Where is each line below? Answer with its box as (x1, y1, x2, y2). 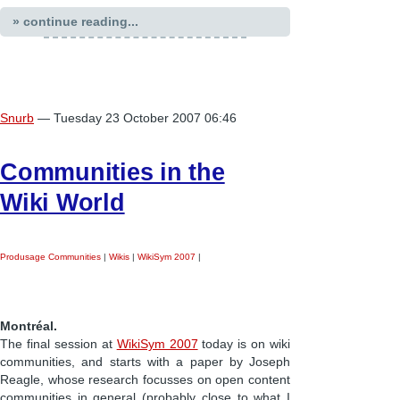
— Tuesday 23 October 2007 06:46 (37, 111, 237, 125)
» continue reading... (12, 14, 138, 29)
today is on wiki (197, 337, 291, 351)
